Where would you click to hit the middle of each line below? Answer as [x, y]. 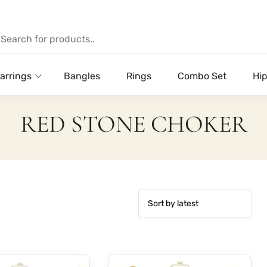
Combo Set [202, 76]
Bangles [82, 76]
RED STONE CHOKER [133, 124]
